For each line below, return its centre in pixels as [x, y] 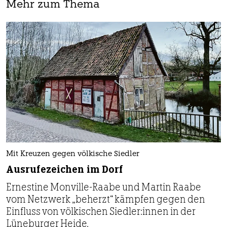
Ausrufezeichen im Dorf [65, 170]
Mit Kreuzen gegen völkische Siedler [73, 155]
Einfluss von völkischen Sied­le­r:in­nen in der [101, 212]
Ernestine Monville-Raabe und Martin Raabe [104, 187]
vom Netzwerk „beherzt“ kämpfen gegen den [106, 199]
